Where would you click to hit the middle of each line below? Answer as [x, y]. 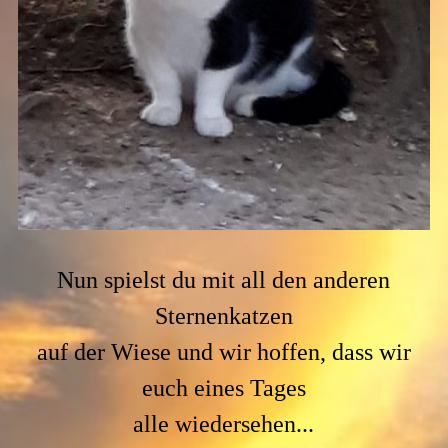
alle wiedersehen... [224, 424]
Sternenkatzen [223, 316]
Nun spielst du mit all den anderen [224, 280]
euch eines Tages [223, 388]
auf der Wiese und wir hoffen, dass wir [223, 352]
